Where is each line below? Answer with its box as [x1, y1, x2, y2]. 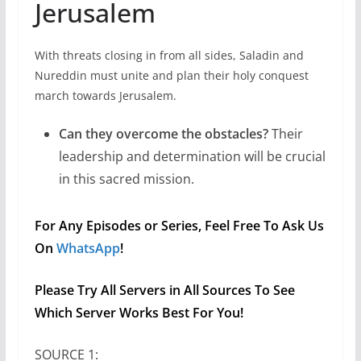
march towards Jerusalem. [34, 88, 176, 104]
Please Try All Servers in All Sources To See [34, 281, 295, 300]
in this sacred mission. [58, 170, 194, 189]
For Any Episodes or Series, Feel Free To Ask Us [34, 217, 324, 235]
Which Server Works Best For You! [34, 304, 243, 322]
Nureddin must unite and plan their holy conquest [34, 68, 309, 84]
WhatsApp [56, 239, 120, 258]
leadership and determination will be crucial [58, 147, 326, 166]
